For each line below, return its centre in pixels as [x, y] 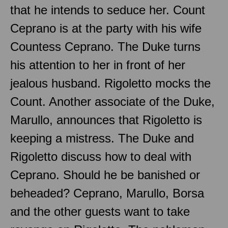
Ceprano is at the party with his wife [106, 28]
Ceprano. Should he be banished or [105, 175]
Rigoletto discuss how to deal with [101, 156]
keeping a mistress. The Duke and [102, 138]
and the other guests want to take [100, 211]
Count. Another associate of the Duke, [112, 101]
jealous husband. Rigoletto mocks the [110, 83]
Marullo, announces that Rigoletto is [106, 120]
